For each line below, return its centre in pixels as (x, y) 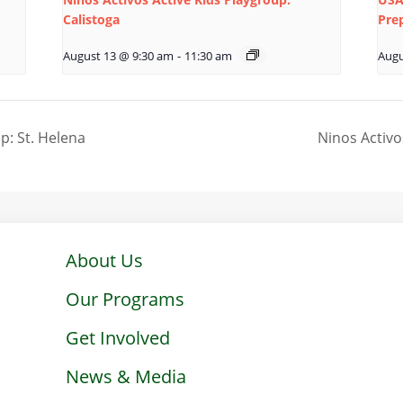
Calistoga (92, 20)
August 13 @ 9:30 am (119, 57)
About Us (105, 260)
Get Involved (118, 337)
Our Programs (125, 299)
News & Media (126, 376)
